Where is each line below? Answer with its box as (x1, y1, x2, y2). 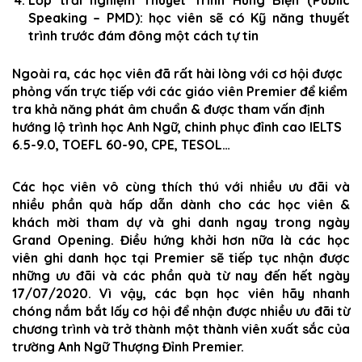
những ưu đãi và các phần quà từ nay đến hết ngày (12, 267, 350, 284)
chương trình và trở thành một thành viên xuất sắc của (12, 321, 350, 337)
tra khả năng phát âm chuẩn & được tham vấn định (12, 101, 325, 117)
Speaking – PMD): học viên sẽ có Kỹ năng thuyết (28, 10, 350, 26)
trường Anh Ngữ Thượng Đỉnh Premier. (12, 339, 244, 355)
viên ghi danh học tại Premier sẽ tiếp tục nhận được (12, 250, 350, 266)
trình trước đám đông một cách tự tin (28, 27, 259, 44)
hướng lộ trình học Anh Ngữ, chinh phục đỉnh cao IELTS (12, 119, 342, 135)
